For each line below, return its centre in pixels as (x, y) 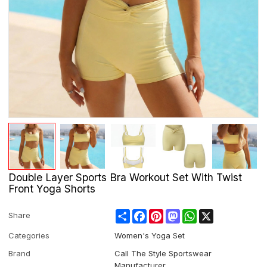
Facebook (165, 214)
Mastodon (199, 214)
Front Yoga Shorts (52, 188)
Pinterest (180, 214)
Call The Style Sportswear (163, 253)
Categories (29, 235)
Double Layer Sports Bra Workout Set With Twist (125, 177)
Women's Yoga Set (150, 235)
